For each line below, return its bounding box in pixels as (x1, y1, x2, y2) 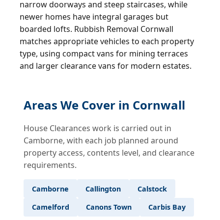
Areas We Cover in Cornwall (24, 97, 185, 113)
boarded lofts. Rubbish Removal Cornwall (20, 24, 173, 35)
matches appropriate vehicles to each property (20, 36, 194, 47)
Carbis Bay (148, 202, 186, 212)
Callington (85, 184, 121, 193)
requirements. (24, 160, 77, 171)
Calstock (137, 184, 167, 193)
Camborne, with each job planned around (24, 135, 178, 146)
